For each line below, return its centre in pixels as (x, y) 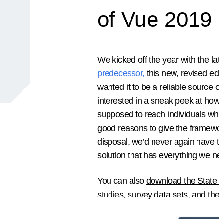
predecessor (120, 73)
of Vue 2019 (155, 19)
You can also (122, 181)
